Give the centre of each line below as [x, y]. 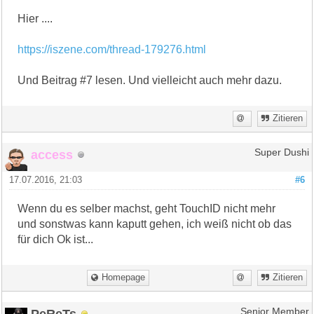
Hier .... [35, 18]
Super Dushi [281, 152]
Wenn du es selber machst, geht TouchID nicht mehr [147, 208]
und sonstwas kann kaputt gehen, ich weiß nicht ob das [155, 224]
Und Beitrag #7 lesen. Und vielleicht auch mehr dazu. [150, 80]
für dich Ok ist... [56, 239]
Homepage [124, 277]
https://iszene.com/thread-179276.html [112, 49]
